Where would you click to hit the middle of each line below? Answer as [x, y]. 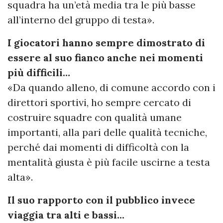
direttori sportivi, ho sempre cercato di [99, 103]
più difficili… [39, 73]
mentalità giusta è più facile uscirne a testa [109, 162]
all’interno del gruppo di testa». [81, 20]
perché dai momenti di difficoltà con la [98, 147]
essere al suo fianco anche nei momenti [105, 58]
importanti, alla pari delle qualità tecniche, [107, 132]
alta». [20, 177]
